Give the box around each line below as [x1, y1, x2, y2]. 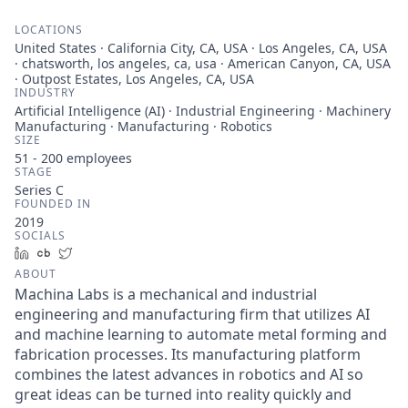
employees [63, 149, 132, 167]
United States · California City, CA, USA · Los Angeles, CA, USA [15, 39, 387, 56]
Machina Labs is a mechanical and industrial [15, 284, 317, 304]
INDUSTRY [15, 85, 76, 100]
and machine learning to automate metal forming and [15, 324, 387, 344]
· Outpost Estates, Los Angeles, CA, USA [15, 70, 254, 87]
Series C [15, 181, 64, 199]
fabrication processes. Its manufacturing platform [15, 344, 361, 364]
